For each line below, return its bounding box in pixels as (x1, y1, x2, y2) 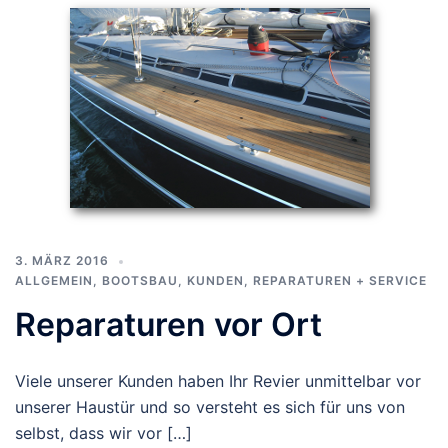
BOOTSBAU (102, 273, 178, 288)
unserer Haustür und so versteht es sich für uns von (15, 397, 405, 417)
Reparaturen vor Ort (15, 305, 322, 344)
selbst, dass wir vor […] (15, 423, 192, 443)
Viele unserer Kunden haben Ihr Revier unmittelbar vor (15, 371, 421, 391)
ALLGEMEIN (15, 273, 93, 288)
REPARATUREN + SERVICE (253, 273, 427, 288)
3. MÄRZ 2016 (15, 253, 109, 268)
